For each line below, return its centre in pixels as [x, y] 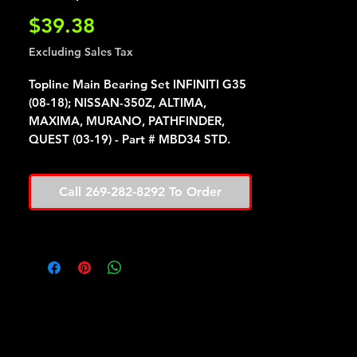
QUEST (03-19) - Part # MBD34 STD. [129, 139]
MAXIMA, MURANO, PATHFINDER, [127, 121]
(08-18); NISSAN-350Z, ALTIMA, [118, 102]
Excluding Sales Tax [81, 52]
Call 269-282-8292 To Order [140, 192]
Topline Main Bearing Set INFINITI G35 [137, 84]
